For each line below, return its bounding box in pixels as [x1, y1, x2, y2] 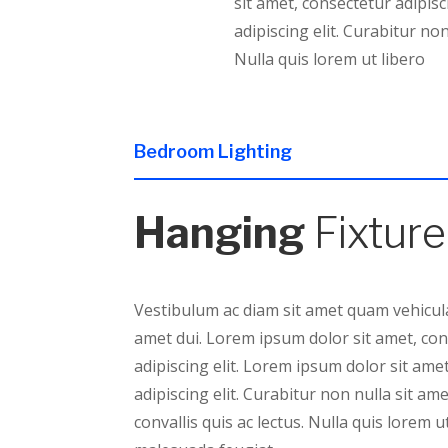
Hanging [134, 206, 306, 258]
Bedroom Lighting [134, 140, 293, 162]
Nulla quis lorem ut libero [234, 47, 430, 70]
